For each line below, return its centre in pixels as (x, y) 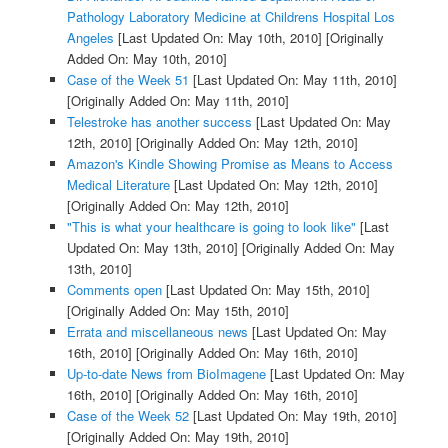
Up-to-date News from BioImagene (166, 373)
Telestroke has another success (159, 121)
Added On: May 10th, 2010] (146, 58)
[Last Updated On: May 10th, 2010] (217, 37)
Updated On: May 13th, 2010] (152, 247)
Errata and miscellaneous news (157, 331)
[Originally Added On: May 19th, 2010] (177, 436)
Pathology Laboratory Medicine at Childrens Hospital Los (230, 16)
